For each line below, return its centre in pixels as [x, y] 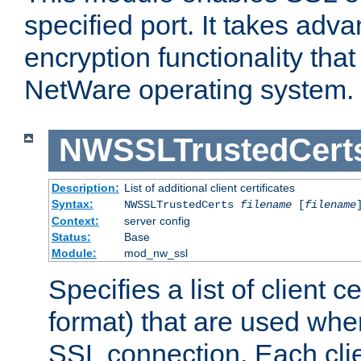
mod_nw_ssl [156, 253]
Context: [75, 220]
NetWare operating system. [189, 90]
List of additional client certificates [209, 187]
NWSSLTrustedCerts [182, 204]
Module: [74, 253]
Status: [71, 237]
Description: [85, 187]
